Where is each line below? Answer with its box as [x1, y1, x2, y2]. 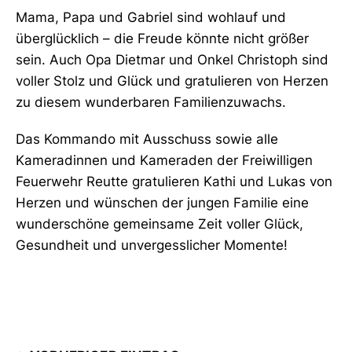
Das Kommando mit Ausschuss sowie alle [16, 130, 278, 147]
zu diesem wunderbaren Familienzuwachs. [16, 93, 286, 110]
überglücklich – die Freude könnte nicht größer [16, 30, 309, 46]
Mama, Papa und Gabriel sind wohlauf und [16, 9, 286, 25]
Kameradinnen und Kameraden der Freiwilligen [16, 152, 313, 168]
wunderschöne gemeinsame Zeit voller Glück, [16, 215, 303, 232]
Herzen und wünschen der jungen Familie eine [16, 194, 309, 211]
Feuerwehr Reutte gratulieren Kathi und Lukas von [16, 173, 332, 189]
